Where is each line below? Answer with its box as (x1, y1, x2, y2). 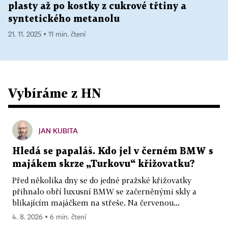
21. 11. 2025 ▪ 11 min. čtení (8, 31, 85, 38)
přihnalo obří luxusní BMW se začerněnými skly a (12, 186, 196, 196)
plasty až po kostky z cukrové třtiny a (8, 2, 186, 11)
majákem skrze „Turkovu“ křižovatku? (12, 159, 195, 168)
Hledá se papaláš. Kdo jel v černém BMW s (12, 147, 213, 156)
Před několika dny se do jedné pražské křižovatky (12, 175, 191, 185)
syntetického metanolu (8, 14, 120, 23)
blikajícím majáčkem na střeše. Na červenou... (12, 197, 180, 207)
